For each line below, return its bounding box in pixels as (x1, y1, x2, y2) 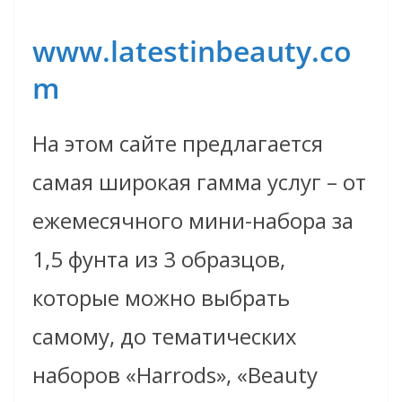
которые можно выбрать (32, 283, 290, 313)
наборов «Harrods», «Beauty (32, 360, 318, 390)
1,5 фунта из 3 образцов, (32, 244, 285, 275)
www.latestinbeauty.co (32, 31, 352, 71)
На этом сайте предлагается (32, 128, 323, 159)
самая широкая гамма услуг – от (32, 167, 366, 197)
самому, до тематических (32, 321, 297, 352)
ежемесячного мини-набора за (32, 205, 354, 236)
